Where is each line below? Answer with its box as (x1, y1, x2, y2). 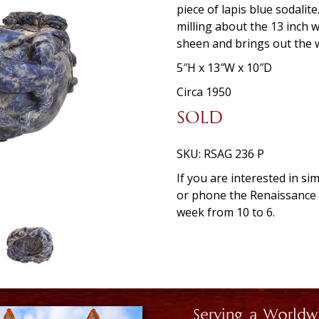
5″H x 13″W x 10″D (177, 60, 272, 76)
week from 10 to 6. (177, 204, 275, 221)
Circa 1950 (177, 84, 231, 100)
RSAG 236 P (204, 146, 264, 162)
